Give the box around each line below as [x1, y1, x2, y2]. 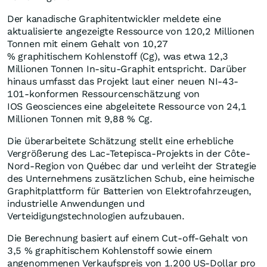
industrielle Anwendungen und [7, 198, 145, 210]
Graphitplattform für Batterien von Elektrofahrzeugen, [7, 185, 252, 197]
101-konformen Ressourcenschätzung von [7, 88, 200, 100]
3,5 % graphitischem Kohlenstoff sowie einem [7, 245, 213, 257]
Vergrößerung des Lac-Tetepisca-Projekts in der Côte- [7, 148, 250, 160]
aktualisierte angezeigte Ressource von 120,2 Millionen [7, 26, 254, 38]
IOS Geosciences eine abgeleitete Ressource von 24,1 [7, 101, 247, 113]
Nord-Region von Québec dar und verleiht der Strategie [7, 160, 257, 172]
